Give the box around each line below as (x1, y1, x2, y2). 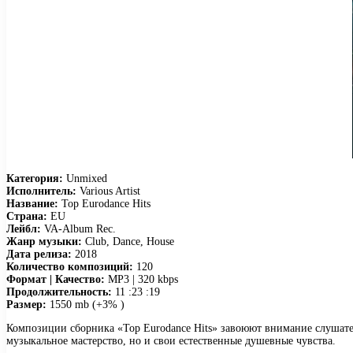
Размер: (6, 298, 46, 310)
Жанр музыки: (6, 235, 82, 247)
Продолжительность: (6, 285, 112, 298)
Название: (6, 197, 58, 210)
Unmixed (63, 172, 107, 184)
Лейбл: (6, 222, 41, 235)
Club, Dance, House (82, 235, 174, 247)
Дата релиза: (6, 247, 72, 260)
